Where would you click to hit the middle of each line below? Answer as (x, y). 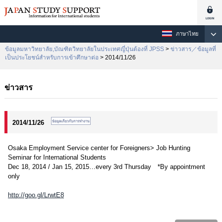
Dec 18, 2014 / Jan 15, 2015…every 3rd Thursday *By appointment (106, 167)
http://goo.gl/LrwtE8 (36, 195)
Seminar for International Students (57, 157)
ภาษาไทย (187, 34)
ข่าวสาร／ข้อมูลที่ (193, 49)
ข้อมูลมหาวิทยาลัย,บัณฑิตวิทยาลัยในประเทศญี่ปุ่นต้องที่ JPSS (84, 49)
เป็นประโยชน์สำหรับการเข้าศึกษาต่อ (52, 57)
